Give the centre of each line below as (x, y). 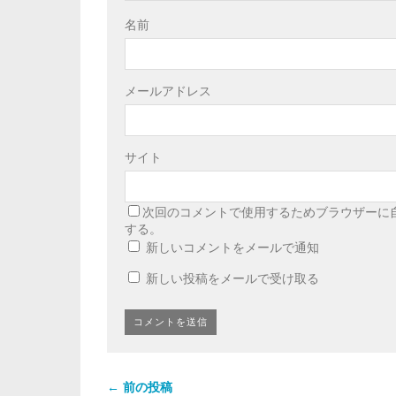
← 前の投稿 (140, 387)
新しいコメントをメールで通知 (232, 247)
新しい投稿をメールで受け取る (232, 279)
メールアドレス (168, 91)
